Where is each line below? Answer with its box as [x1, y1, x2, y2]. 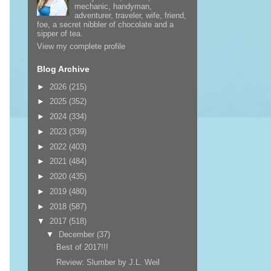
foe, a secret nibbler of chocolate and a [36, 19, 174, 29]
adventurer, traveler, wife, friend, [74, 10, 187, 20]
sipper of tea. [36, 28, 83, 38]
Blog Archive [36, 64, 90, 74]
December [59, 229, 97, 239]
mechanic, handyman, [74, 1, 152, 11]
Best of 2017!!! [56, 243, 108, 252]
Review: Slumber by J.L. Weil [56, 258, 160, 267]
